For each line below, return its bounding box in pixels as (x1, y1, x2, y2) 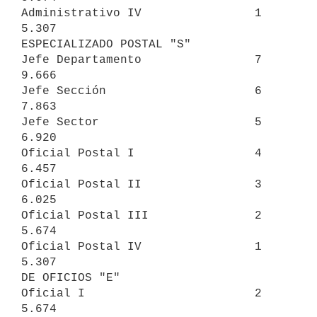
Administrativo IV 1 (21, 6, 262, 20)
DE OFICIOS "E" (21, 271, 120, 284)
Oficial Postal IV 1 (21, 240, 262, 253)
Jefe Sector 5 (21, 115, 262, 129)
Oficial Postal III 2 (21, 209, 262, 222)
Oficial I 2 (21, 287, 262, 300)
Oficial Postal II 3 (21, 178, 262, 191)
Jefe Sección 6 (21, 84, 262, 98)
